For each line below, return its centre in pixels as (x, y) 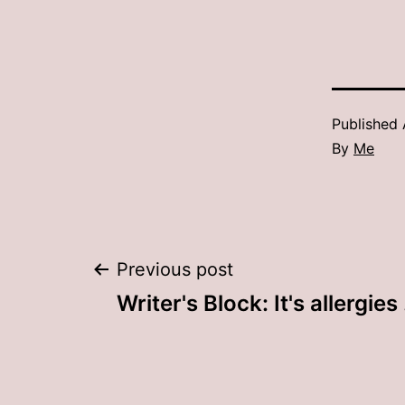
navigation (195, 337)
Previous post (175, 270)
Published (367, 124)
